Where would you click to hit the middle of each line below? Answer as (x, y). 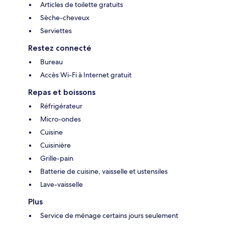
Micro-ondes (61, 119)
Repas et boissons (62, 92)
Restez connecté (60, 48)
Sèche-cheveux (65, 17)
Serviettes (56, 30)
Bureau (51, 62)
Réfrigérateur (61, 106)
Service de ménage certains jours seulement (109, 215)
